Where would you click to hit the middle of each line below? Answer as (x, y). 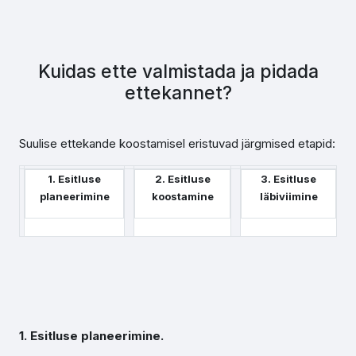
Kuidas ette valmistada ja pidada (178, 71)
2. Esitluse (182, 179)
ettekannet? (178, 93)
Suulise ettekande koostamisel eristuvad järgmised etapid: (177, 143)
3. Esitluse (288, 179)
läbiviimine (288, 196)
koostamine (182, 196)
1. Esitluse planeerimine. (91, 336)
